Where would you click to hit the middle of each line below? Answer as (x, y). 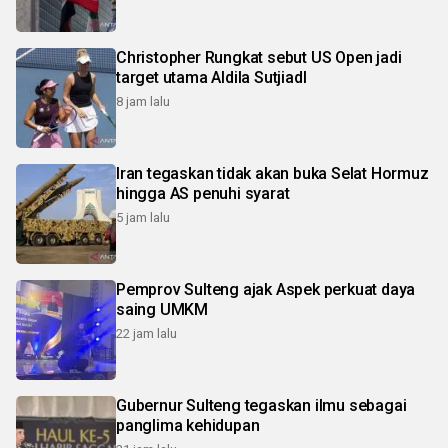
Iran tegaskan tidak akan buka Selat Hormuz (272, 173)
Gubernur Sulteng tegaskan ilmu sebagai (261, 405)
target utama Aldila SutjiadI (211, 77)
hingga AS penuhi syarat (203, 193)
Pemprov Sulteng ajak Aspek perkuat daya (266, 289)
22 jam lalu (146, 333)
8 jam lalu (143, 101)
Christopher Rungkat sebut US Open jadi (259, 57)
